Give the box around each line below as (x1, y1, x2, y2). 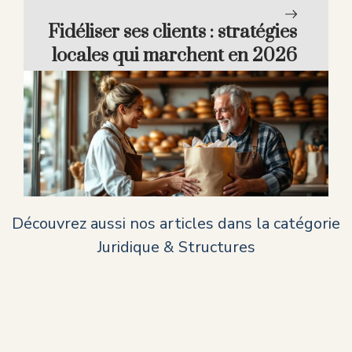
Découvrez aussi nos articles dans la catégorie (12, 213, 340, 235)
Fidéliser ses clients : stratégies (48, 20, 297, 44)
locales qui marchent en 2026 (52, 43, 297, 68)
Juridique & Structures (97, 236, 255, 258)
